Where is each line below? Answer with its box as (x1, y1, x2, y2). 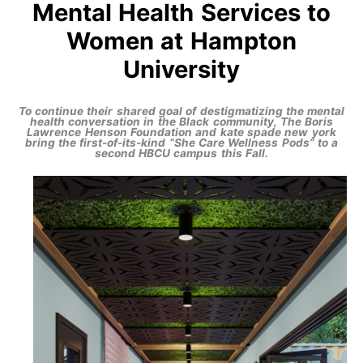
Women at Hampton (66, 27, 297, 56)
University (123, 55, 240, 84)
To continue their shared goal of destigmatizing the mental (18, 104, 345, 117)
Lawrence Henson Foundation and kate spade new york (27, 125, 336, 139)
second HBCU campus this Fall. (94, 146, 269, 160)
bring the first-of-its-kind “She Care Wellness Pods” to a (24, 135, 339, 149)
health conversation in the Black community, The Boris (29, 114, 334, 128)
